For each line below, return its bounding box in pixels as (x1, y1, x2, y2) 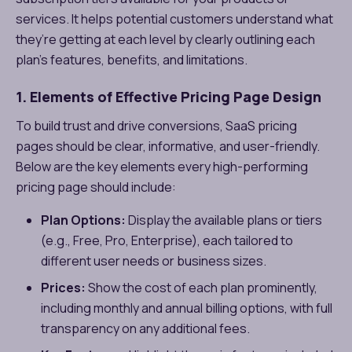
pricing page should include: (16, 178, 176, 196)
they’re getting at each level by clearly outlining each (16, 30, 315, 48)
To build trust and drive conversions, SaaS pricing (16, 116, 297, 134)
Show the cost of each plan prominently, (86, 278, 317, 296)
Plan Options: (41, 211, 126, 229)
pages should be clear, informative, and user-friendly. (16, 137, 320, 155)
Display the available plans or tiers (126, 211, 322, 229)
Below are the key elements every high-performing (16, 157, 308, 175)
